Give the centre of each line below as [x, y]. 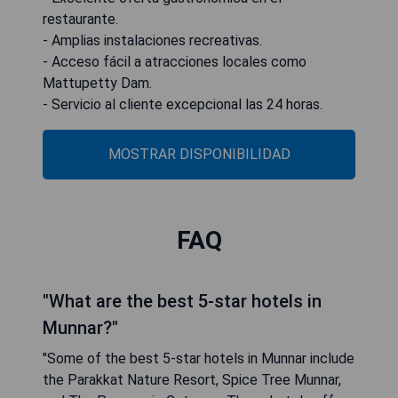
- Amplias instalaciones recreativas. [152, 40]
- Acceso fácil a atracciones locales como [175, 61]
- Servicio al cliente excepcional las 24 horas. [183, 104]
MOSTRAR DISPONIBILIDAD [199, 154]
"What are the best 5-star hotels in [182, 301]
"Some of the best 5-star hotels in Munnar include [199, 358]
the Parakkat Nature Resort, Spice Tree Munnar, [192, 379]
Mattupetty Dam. [97, 83]
